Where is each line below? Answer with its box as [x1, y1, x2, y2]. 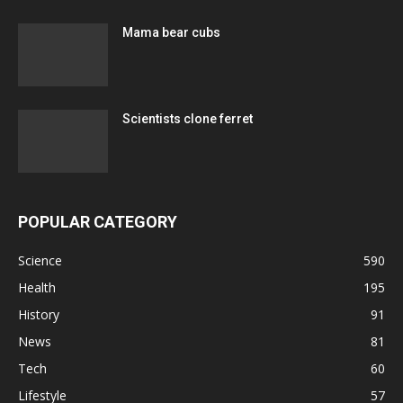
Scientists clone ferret [122, 112, 253, 127]
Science [18, 252, 62, 270]
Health [18, 279, 56, 297]
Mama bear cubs [122, 25, 220, 40]
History [18, 306, 59, 324]
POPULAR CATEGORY [18, 212, 177, 232]
